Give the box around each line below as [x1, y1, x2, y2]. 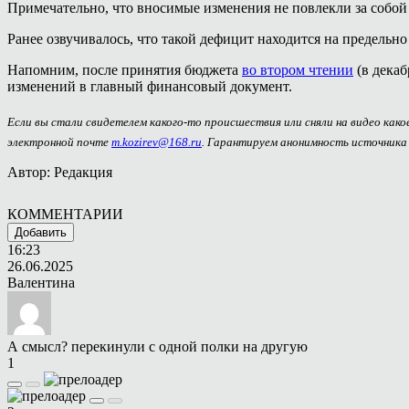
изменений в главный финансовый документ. [7, 78, 292, 94]
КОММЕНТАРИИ [7, 206, 123, 223]
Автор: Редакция [7, 164, 112, 181]
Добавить [15, 225, 67, 240]
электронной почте [7, 135, 111, 150]
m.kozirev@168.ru [111, 135, 202, 150]
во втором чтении [242, 61, 353, 78]
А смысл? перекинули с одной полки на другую [7, 339, 308, 355]
